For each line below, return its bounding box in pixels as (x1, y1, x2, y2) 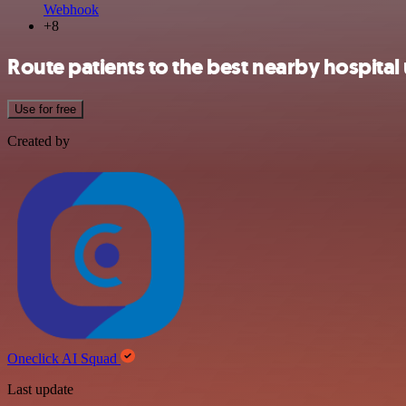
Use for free (14, 101, 76, 116)
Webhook (43, 2, 99, 17)
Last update (7, 381, 73, 397)
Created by (7, 132, 70, 149)
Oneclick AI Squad (7, 350, 121, 366)
